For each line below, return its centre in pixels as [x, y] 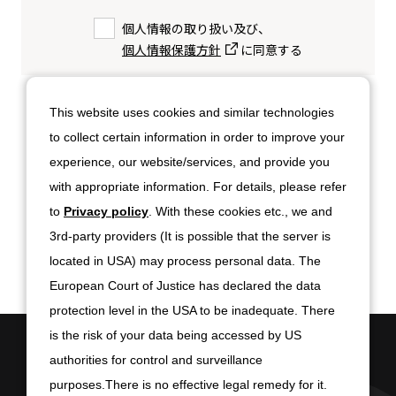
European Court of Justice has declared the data [185, 286]
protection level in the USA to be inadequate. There [192, 310]
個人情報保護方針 [171, 49]
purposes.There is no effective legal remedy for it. [188, 385]
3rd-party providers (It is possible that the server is [190, 236]
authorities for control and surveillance [156, 360]
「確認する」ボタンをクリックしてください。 [198, 122]
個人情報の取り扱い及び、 [196, 28]
